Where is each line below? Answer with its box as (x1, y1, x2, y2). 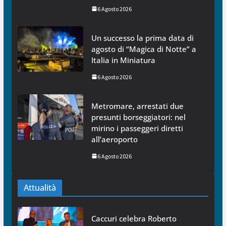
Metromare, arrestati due (91, 100, 184, 111)
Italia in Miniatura (91, 54, 155, 65)
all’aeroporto (91, 134, 138, 144)
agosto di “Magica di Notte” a (91, 43, 196, 54)
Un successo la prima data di (91, 32, 194, 43)
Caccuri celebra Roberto (91, 213, 177, 223)
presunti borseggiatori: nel (91, 111, 186, 122)
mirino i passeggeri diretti (91, 123, 183, 133)
